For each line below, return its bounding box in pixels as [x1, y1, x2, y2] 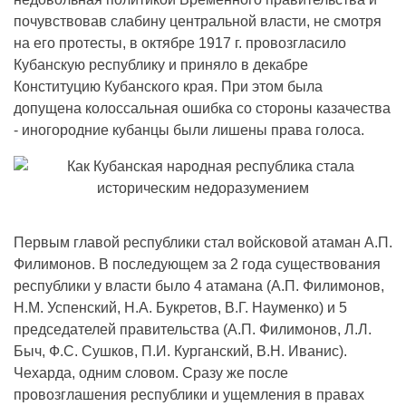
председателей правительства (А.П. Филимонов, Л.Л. [14, 322, 372, 337]
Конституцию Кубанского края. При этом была [14, 79, 323, 94]
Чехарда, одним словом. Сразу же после [14, 365, 288, 381]
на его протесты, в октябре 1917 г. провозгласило [14, 35, 346, 51]
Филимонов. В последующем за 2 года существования [14, 256, 381, 272]
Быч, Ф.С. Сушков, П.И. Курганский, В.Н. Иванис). [14, 343, 347, 359]
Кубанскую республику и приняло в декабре [14, 57, 308, 72]
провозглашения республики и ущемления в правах [14, 387, 364, 402]
